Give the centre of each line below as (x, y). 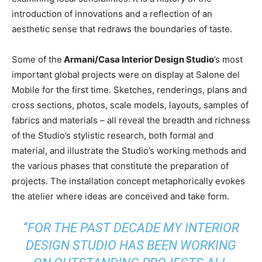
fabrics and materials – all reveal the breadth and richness (131, 120)
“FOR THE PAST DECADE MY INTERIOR (131, 228)
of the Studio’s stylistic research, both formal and (113, 135)
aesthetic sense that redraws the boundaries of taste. (122, 29)
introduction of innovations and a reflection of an (112, 14)
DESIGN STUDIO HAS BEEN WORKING (131, 245)
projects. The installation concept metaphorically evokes (128, 181)
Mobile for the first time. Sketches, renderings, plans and (129, 90)
